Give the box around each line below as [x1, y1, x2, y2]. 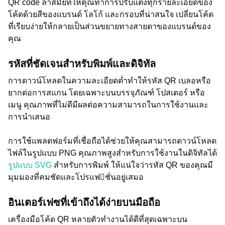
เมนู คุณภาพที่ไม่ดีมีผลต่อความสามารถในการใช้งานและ [8, 100, 208, 109]
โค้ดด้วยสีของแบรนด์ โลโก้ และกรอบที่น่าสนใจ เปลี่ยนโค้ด [8, 10, 213, 19]
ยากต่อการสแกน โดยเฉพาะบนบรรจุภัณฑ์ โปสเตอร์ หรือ [8, 88, 205, 97]
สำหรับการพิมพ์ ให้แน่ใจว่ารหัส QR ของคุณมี [52, 161, 213, 169]
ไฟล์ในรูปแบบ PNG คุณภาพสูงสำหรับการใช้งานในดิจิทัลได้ [8, 149, 217, 157]
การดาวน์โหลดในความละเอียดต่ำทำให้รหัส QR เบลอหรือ [8, 76, 211, 85]
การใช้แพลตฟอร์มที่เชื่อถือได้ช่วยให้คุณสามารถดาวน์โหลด [8, 137, 216, 145]
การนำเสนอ [8, 113, 50, 121]
